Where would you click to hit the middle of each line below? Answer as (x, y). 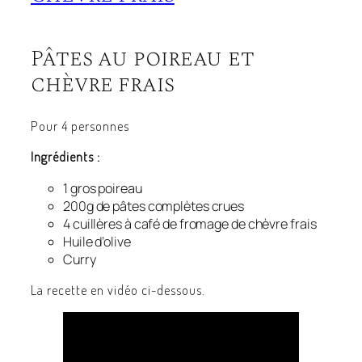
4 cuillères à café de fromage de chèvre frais (190, 223)
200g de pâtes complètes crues (154, 206)
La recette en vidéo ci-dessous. (118, 289)
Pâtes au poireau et (143, 59)
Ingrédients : (65, 157)
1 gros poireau (103, 188)
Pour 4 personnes (80, 126)
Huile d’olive (97, 241)
